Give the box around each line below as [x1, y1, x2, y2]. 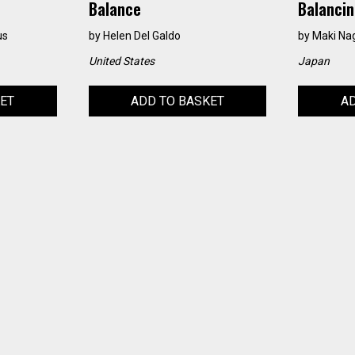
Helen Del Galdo [102, 29, 181, 43]
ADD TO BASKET [130, 94, 224, 109]
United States [88, 55, 155, 68]
